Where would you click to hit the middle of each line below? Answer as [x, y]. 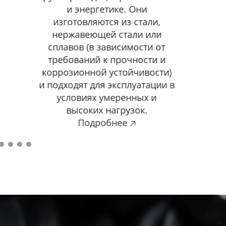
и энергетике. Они [107, 9]
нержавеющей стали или [107, 35]
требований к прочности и [107, 60]
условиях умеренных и [107, 98]
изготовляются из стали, [107, 22]
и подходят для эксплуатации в [107, 85]
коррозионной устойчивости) [107, 72]
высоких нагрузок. [107, 110]
